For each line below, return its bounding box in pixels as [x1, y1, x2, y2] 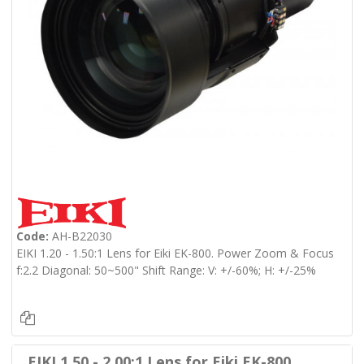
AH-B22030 [48, 228, 112, 244]
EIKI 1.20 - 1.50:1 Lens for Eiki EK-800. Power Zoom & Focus [15, 245, 334, 261]
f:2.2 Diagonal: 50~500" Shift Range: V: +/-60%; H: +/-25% [15, 262, 316, 278]
